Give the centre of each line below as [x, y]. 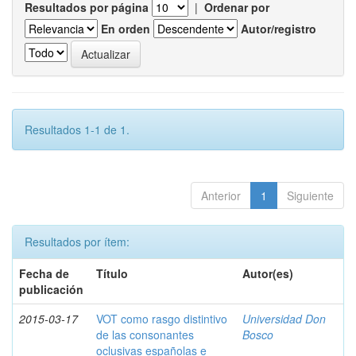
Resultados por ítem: [77, 242]
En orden [126, 29]
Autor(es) [268, 273]
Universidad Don [284, 319]
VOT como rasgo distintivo [162, 319]
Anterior [221, 195]
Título [112, 273]
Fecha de [44, 273]
